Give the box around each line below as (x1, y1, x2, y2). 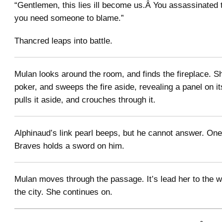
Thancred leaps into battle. (14, 35, 112, 46)
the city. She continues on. (14, 187, 112, 197)
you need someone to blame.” (14, 12, 124, 23)
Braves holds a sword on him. (14, 141, 124, 151)
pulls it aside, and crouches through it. (14, 94, 156, 105)
